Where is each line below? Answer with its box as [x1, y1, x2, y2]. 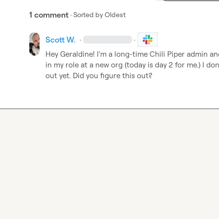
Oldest [105, 10, 126, 19]
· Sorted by [70, 10, 103, 19]
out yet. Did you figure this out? [45, 71, 152, 80]
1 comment [29, 10, 68, 20]
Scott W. [45, 35, 76, 44]
